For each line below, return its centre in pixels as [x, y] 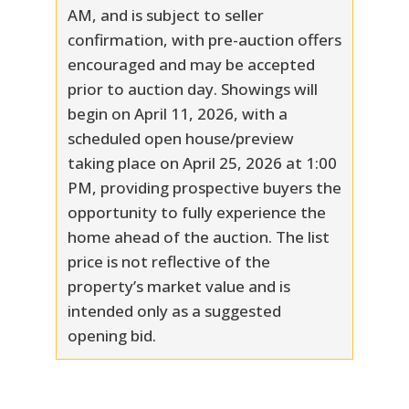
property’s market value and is [178, 286]
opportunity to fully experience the [196, 212]
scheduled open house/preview [180, 138]
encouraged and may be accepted [191, 64]
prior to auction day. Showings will [192, 89]
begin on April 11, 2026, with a [177, 113]
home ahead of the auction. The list [198, 236]
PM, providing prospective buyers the [204, 187]
